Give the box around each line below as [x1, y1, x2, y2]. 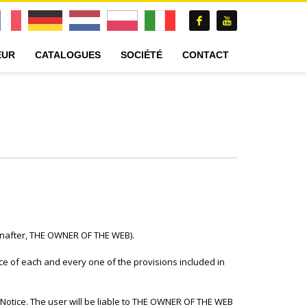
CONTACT [182, 49, 230, 60]
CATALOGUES [35, 49, 101, 60]
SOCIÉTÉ [121, 49, 163, 60]
